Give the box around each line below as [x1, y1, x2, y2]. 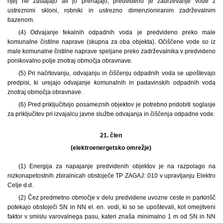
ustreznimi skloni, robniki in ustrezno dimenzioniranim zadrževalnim [7, 6, 216, 14]
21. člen [100, 131, 123, 139]
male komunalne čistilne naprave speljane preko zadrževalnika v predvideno [7, 47, 216, 55]
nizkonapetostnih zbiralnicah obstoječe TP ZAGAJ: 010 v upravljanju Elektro [7, 172, 216, 179]
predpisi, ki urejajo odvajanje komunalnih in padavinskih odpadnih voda [7, 79, 216, 86]
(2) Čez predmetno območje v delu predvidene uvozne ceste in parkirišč [18, 194, 216, 201]
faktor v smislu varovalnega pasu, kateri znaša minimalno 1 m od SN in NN [7, 213, 216, 220]
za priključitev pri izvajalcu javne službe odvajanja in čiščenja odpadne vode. [7, 110, 215, 117]
